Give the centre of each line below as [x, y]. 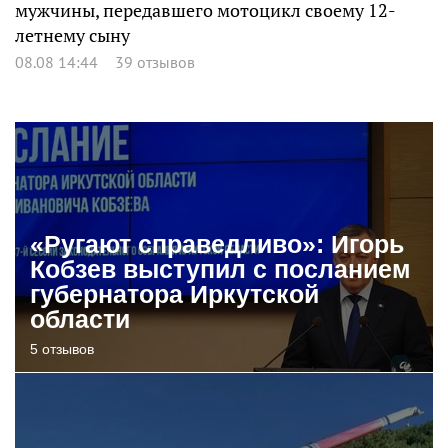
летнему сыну [72, 35]
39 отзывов [155, 62]
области [80, 319]
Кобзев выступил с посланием [220, 269]
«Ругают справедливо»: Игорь [217, 244]
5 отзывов [62, 349]
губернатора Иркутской [174, 294]
